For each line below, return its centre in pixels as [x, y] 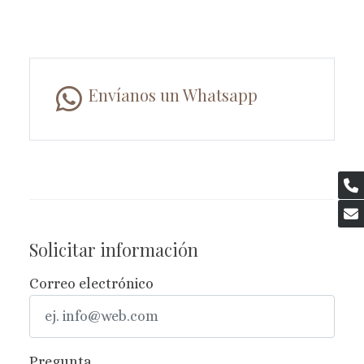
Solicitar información [114, 249]
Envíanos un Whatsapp [173, 95]
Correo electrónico [91, 284]
